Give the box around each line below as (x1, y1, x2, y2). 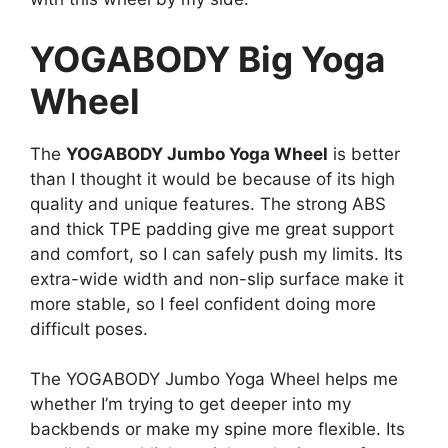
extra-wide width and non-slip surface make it (30, 268, 404, 289)
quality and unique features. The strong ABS (30, 193, 386, 214)
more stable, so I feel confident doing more (30, 293, 376, 314)
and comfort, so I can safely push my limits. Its (30, 243, 403, 264)
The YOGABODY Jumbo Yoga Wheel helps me (30, 369, 398, 390)
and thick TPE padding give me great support (30, 218, 394, 239)
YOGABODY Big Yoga (30, 37, 385, 80)
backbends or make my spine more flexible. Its (30, 419, 405, 440)
